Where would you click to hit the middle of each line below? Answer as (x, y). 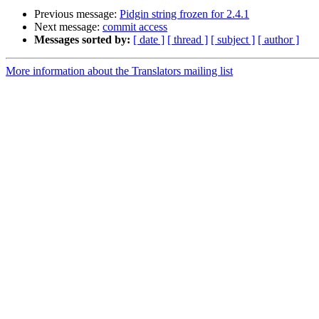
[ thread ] (188, 40)
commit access (135, 27)
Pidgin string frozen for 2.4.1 (184, 14)
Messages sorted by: (82, 40)
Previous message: (77, 14)
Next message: (68, 27)
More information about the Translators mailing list (119, 71)
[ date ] (149, 40)
